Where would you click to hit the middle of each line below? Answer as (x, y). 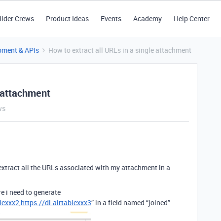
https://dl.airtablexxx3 (56, 203)
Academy (147, 18)
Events (111, 18)
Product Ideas (67, 18)
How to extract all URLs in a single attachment (120, 50)
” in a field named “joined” (131, 203)
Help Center (191, 18)
